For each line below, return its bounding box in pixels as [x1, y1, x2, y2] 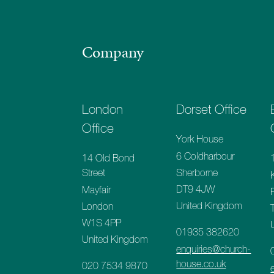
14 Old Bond [82, 154, 135, 164]
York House [176, 135, 224, 145]
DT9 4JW [176, 184, 215, 194]
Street [82, 168, 106, 179]
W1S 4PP [82, 218, 122, 228]
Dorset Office [176, 103, 247, 117]
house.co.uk [176, 259, 226, 269]
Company [82, 41, 144, 64]
